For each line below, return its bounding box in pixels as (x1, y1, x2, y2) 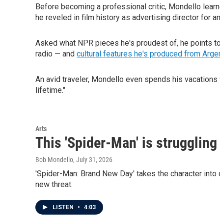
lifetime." (35, 85, 65, 95)
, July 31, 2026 (73, 156, 112, 164)
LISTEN (53, 204, 75, 211)
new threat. (35, 180, 73, 189)
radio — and (35, 49, 77, 58)
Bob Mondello (35, 156, 73, 164)
